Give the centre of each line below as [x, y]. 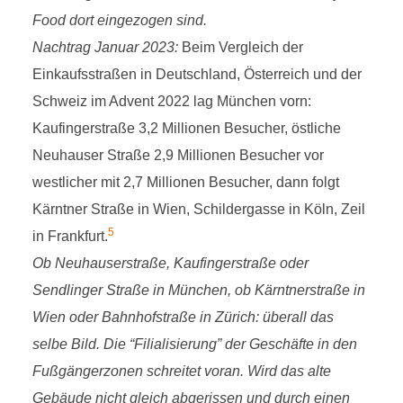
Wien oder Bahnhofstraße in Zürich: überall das [183, 317]
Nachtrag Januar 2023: [107, 47]
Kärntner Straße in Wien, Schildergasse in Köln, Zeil [198, 209]
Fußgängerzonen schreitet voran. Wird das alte [181, 371]
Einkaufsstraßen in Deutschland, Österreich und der [197, 74]
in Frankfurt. [70, 236]
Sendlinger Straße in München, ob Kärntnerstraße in [198, 290]
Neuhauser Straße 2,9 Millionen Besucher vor [178, 155]
